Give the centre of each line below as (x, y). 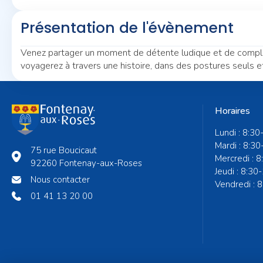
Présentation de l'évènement (127, 28)
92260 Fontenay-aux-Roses (86, 163)
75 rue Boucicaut (64, 150)
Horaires (232, 111)
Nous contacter (60, 180)
